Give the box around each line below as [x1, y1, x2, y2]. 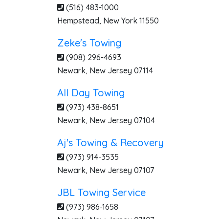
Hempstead [57, 16, 99, 25]
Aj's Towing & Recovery [57, 136, 164, 149]
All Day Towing [57, 87, 125, 99]
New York [103, 16, 137, 25]
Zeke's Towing [57, 37, 121, 49]
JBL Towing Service [57, 186, 146, 198]
